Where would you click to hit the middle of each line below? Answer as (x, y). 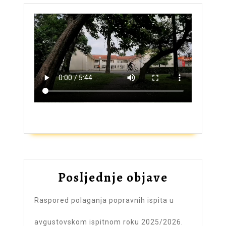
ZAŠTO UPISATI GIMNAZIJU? (79, 107)
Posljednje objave (113, 178)
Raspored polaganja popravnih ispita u (104, 201)
